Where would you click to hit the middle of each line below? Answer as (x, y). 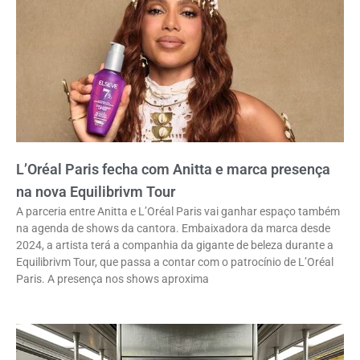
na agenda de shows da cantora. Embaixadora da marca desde (173, 229)
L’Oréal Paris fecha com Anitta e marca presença (173, 170)
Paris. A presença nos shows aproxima (112, 279)
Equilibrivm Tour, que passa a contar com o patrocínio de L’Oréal (175, 262)
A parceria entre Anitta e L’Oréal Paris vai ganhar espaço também (178, 212)
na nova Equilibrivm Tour (96, 192)
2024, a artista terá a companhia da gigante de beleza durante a (175, 245)
